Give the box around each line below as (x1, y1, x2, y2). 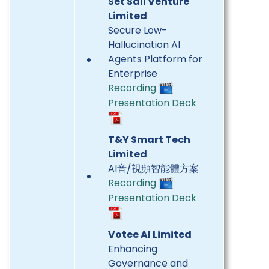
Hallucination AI (108, 37, 180, 52)
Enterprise (108, 66, 157, 80)
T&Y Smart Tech (108, 132, 190, 147)
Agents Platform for (108, 52, 202, 66)
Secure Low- (108, 23, 167, 37)
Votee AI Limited (108, 227, 192, 241)
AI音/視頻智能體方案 (108, 161, 199, 175)
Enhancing (108, 241, 157, 256)
